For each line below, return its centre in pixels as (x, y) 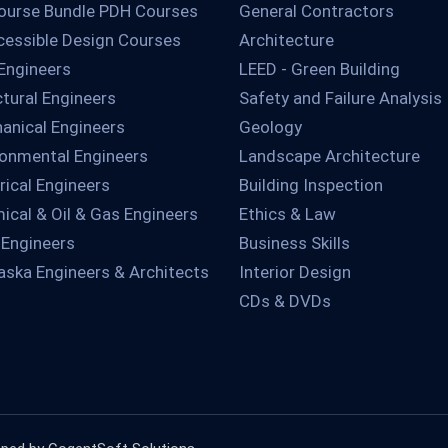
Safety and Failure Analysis (340, 98)
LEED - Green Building (319, 69)
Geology (270, 127)
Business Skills (294, 243)
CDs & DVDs (285, 301)
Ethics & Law (287, 214)
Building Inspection (311, 185)
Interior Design (295, 272)
